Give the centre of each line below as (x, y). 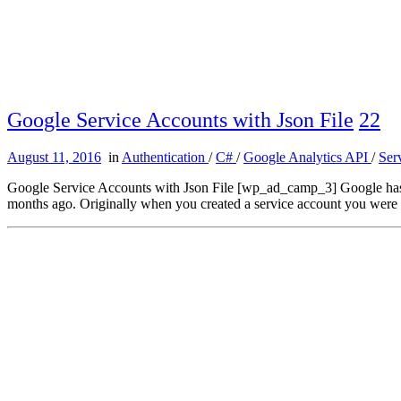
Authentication (165, 158)
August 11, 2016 (54, 158)
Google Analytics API (307, 158)
